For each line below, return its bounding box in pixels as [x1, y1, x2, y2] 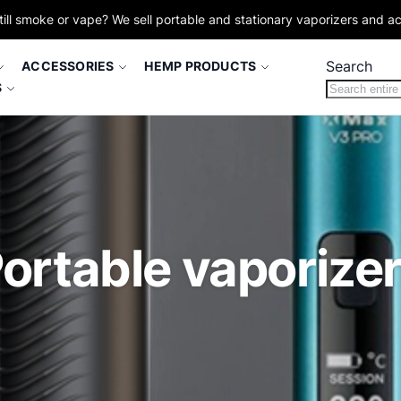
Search [325, 57, 372, 75]
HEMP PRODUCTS [144, 58, 257, 73]
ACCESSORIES [21, 58, 115, 73]
